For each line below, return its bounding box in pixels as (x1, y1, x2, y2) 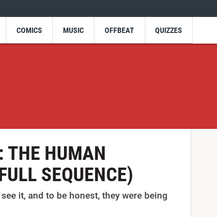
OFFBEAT (105, 25, 135, 35)
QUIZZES (155, 25, 183, 35)
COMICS (16, 25, 42, 35)
